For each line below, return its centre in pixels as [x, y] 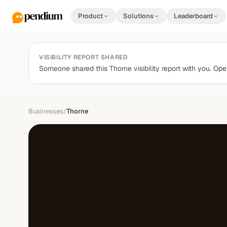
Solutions [138, 16]
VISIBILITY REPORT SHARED [84, 57]
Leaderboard [193, 16]
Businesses [46, 111]
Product [90, 16]
